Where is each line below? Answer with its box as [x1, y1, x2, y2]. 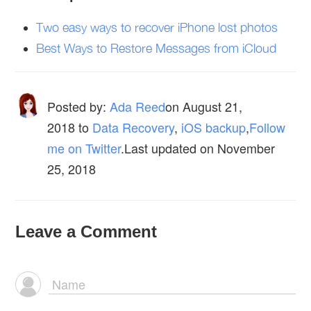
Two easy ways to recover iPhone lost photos [36, 20, 278, 35]
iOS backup [181, 118, 246, 136]
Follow [249, 118, 286, 136]
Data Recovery [92, 118, 175, 136]
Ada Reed [110, 97, 166, 115]
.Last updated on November [121, 139, 276, 157]
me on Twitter [47, 139, 121, 157]
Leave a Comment [15, 222, 158, 242]
